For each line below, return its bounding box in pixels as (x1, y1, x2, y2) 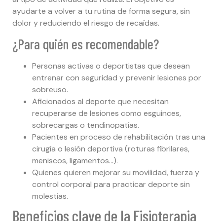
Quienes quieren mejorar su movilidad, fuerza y (32, 167, 199, 178)
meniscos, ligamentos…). (32, 155, 118, 166)
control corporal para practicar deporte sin (32, 179, 190, 190)
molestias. (32, 191, 68, 202)
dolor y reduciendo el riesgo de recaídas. (12, 17, 159, 28)
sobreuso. (32, 84, 68, 95)
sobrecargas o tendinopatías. (32, 120, 139, 131)
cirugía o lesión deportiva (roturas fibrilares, (32, 144, 189, 154)
